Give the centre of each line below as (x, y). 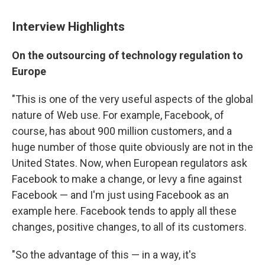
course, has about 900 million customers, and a (122, 131)
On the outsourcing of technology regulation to (127, 55)
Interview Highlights (68, 26)
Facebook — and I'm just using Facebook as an (120, 195)
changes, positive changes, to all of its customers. (129, 227)
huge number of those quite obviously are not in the (132, 147)
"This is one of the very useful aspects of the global (132, 99)
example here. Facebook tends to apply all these (124, 211)
